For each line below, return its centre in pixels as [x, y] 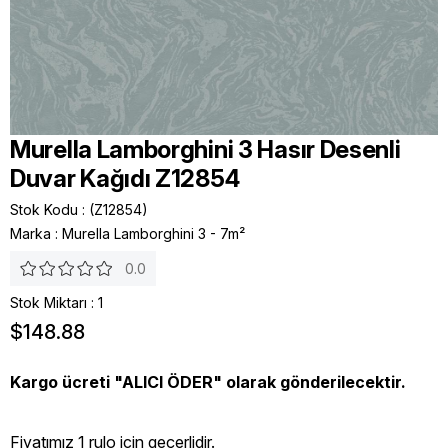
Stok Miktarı [48, 302]
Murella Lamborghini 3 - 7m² [153, 233]
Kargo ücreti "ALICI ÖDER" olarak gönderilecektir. [208, 381]
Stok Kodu [44, 209]
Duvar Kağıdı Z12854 [125, 178]
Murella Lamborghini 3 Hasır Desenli [205, 149]
